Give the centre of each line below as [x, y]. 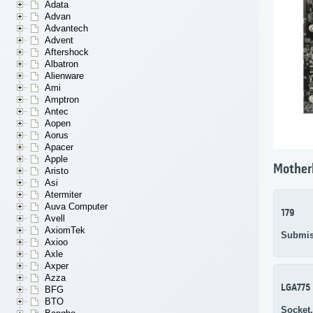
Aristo [57, 171]
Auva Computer [76, 207]
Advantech [66, 29]
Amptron [62, 100]
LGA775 [296, 289]
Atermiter [63, 195]
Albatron [61, 64]
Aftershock [67, 52]
